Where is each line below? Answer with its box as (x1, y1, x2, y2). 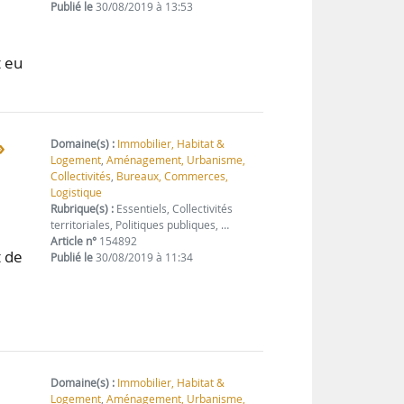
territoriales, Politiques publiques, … (50, 217, 230, 234)
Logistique (50, 185, 103, 201)
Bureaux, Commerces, (116, 169, 229, 185)
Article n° (50, 234, 97, 250)
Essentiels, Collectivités (114, 201, 234, 217)
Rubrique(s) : (50, 201, 115, 217)
